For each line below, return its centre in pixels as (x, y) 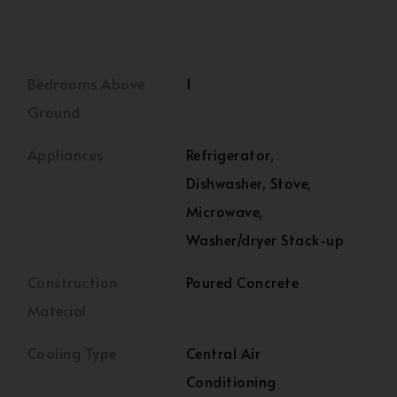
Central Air (224, 353)
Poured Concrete (243, 282)
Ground (54, 112)
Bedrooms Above (86, 83)
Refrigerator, (230, 154)
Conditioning (231, 381)
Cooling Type (72, 353)
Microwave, (225, 211)
